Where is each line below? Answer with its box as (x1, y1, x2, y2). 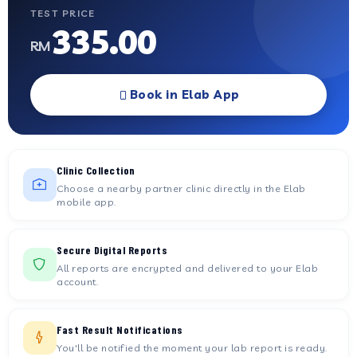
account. (57, 275, 98, 288)
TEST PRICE (30, 7, 95, 19)
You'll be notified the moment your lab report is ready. (57, 341, 328, 354)
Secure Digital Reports (57, 243, 167, 257)
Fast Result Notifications (57, 323, 183, 336)
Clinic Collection (57, 163, 135, 177)
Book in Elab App (129, 87, 240, 102)
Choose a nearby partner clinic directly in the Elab (57, 182, 306, 194)
